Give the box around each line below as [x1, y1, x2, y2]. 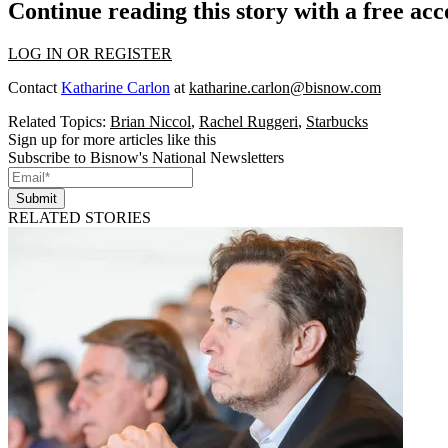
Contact [8, 78, 61, 96]
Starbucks [306, 112, 368, 130]
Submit [16, 190, 57, 206]
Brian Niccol [110, 112, 191, 130]
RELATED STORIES [8, 208, 151, 226]
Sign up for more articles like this [8, 130, 216, 148]
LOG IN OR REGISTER [8, 44, 172, 62]
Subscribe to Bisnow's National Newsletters [8, 148, 284, 166]
